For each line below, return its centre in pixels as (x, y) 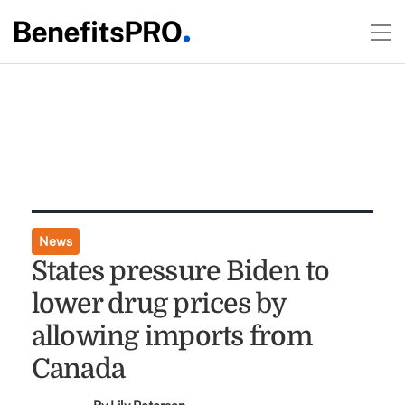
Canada (78, 369)
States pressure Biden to (180, 271)
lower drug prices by (159, 304)
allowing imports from (171, 336)
